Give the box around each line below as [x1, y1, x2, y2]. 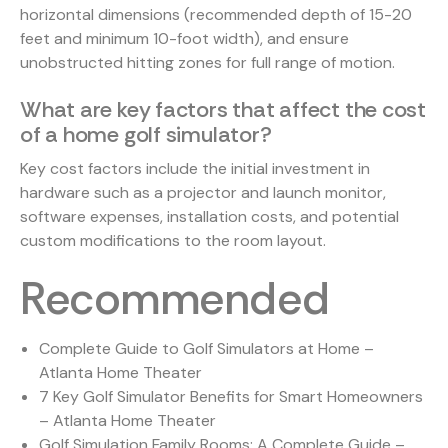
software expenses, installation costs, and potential [20, 205, 399, 227]
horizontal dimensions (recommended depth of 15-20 [20, 3, 412, 25]
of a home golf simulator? [20, 119, 272, 149]
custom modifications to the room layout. [20, 229, 326, 251]
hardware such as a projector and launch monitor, [20, 181, 386, 203]
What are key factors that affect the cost [20, 94, 426, 124]
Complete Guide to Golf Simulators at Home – [39, 338, 375, 360]
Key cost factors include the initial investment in [20, 157, 370, 179]
